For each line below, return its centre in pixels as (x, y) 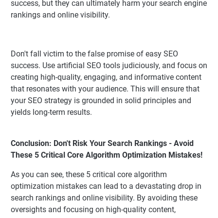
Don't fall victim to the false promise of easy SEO (94, 54)
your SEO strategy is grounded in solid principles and (101, 101)
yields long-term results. (51, 112)
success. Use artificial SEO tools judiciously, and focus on (109, 66)
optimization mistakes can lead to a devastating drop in (106, 186)
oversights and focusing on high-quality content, (93, 210)
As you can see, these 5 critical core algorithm (89, 175)
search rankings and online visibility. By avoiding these (104, 198)
